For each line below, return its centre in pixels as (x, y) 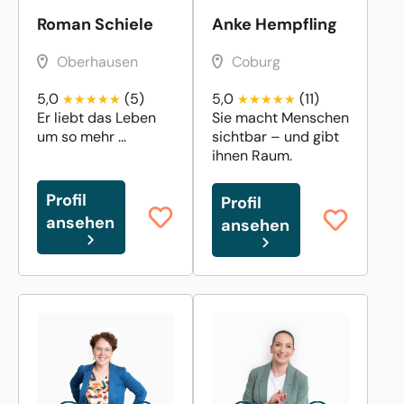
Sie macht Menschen (280, 117)
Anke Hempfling (275, 24)
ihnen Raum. (252, 155)
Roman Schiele (95, 24)
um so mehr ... (82, 136)
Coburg (256, 61)
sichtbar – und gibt (275, 136)
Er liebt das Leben (96, 117)
